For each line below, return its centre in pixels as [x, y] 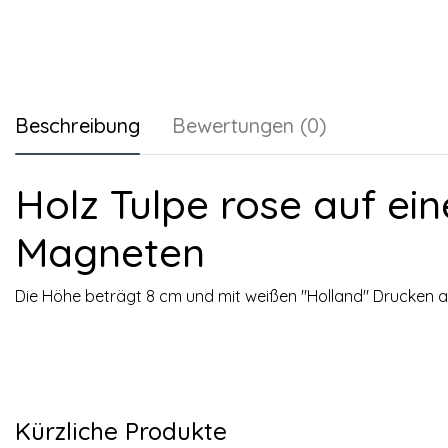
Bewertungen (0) [249, 125]
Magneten [110, 252]
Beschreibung [77, 125]
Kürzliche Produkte [121, 431]
